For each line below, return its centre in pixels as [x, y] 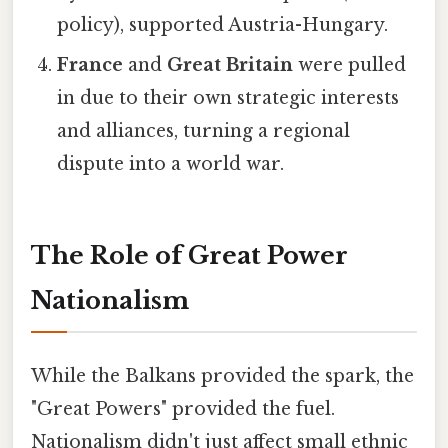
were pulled [350, 64]
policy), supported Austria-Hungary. [223, 24]
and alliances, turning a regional [204, 130]
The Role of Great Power [189, 256]
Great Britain [230, 64]
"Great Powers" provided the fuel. [183, 408]
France [90, 64]
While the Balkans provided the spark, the [222, 375]
